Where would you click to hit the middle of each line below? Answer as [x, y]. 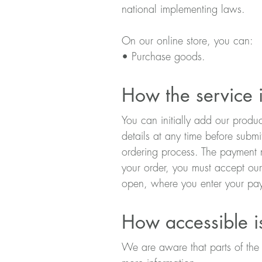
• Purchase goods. [163, 56]
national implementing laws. [183, 9]
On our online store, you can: [187, 41]
